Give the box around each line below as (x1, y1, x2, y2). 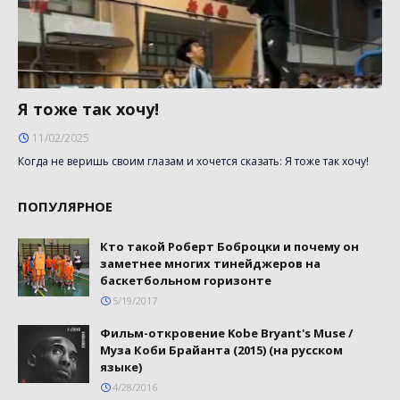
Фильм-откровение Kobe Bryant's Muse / (100, 324, 353, 341)
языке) (100, 358, 142, 375)
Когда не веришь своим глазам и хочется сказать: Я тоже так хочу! (18, 153, 369, 169)
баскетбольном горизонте (100, 271, 271, 288)
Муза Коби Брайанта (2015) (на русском (100, 341, 343, 358)
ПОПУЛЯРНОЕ (18, 196, 112, 215)
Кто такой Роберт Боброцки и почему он (100, 237, 359, 254)
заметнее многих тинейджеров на (100, 254, 321, 271)
